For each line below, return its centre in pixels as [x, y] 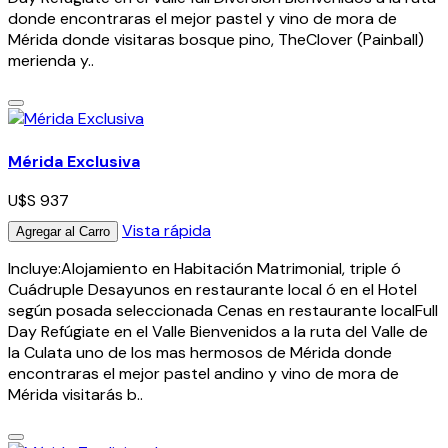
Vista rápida [166, 231]
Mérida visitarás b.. [75, 395]
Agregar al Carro [63, 232]
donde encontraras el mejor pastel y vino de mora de [202, 19]
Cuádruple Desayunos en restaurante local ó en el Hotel [212, 290]
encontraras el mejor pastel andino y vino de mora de [203, 374]
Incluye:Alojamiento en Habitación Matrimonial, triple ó [204, 269]
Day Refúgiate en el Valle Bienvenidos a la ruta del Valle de [218, 332]
